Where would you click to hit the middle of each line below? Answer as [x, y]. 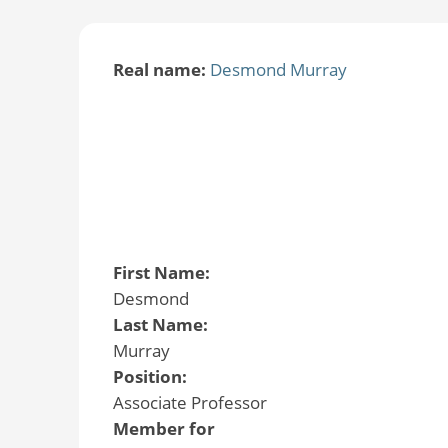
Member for [163, 429]
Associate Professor [189, 403]
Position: [151, 377]
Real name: [161, 69]
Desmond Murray [278, 69]
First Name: [163, 273]
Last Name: [162, 325]
